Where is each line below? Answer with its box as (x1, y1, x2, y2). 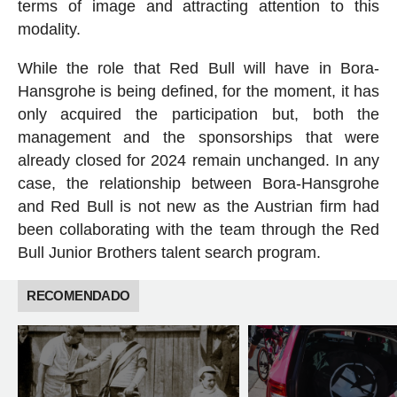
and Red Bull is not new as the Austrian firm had (17, 197, 380, 215)
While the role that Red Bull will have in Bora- (17, 58, 380, 77)
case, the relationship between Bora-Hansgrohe (17, 174, 380, 192)
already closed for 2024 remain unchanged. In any (17, 151, 380, 169)
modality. (17, 19, 81, 38)
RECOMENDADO (27, 287, 130, 303)
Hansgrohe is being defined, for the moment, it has (17, 82, 380, 100)
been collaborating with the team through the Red (17, 220, 380, 238)
